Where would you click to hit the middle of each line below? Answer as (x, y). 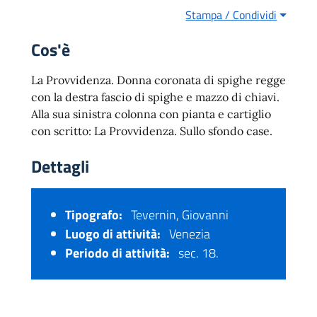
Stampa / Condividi (231, 15)
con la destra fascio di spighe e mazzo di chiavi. (155, 97)
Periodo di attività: (117, 253)
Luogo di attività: (113, 234)
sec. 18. (197, 253)
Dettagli (60, 167)
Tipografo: (94, 215)
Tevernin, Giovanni (178, 215)
